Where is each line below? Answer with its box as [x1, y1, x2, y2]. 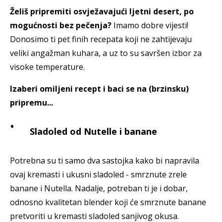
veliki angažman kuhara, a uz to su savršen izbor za [10, 48, 202, 59]
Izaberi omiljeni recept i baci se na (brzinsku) [10, 83, 189, 95]
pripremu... [10, 97, 53, 109]
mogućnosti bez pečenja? [10, 20, 113, 31]
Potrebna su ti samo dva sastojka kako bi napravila [10, 155, 199, 166]
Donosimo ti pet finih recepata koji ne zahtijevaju [10, 34, 192, 45]
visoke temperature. [10, 61, 85, 73]
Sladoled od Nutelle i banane [30, 125, 157, 138]
